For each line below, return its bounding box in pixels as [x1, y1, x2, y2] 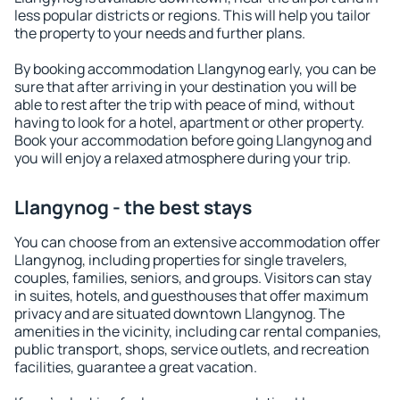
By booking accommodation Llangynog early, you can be [14, 59, 376, 79]
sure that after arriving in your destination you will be [14, 77, 356, 96]
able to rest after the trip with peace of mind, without [14, 95, 354, 114]
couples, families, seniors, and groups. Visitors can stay [14, 268, 371, 287]
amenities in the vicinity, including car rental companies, [14, 321, 381, 341]
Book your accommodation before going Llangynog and [14, 130, 371, 150]
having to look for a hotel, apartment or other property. [14, 112, 364, 132]
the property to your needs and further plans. [14, 23, 305, 43]
